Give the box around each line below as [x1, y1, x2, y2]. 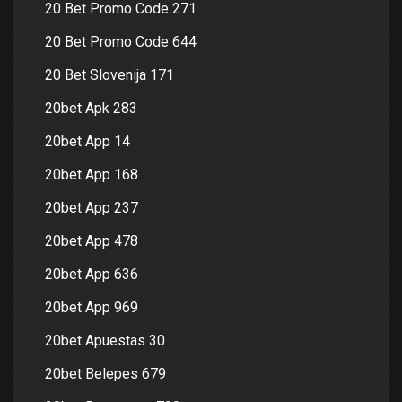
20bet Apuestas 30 [45, 331, 165, 349]
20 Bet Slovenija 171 [45, 66, 174, 83]
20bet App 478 [45, 232, 138, 249]
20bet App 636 [45, 265, 138, 283]
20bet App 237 [45, 198, 138, 216]
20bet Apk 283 [45, 99, 137, 117]
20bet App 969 [45, 298, 138, 316]
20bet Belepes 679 [45, 364, 166, 382]
